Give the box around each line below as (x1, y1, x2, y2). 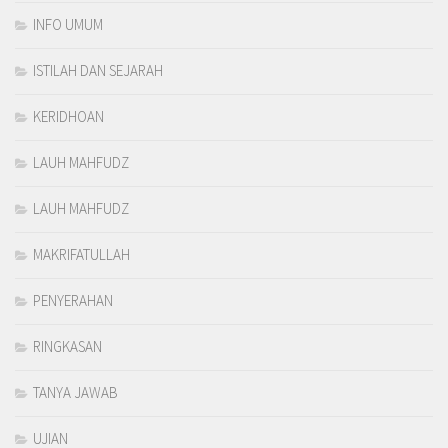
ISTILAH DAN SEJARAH (33, 61, 163, 81)
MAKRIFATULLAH (33, 245, 130, 265)
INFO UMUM (33, 15, 103, 35)
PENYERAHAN (33, 291, 113, 311)
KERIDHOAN (33, 107, 104, 127)
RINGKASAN (33, 337, 102, 357)
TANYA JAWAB (33, 383, 118, 403)
